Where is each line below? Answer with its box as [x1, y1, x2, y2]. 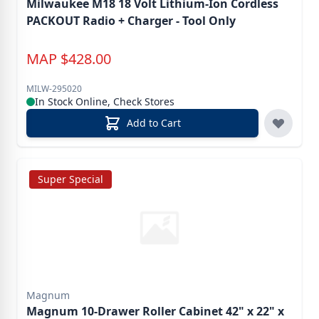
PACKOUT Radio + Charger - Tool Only [176, 13, 236, 29]
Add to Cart [127, 116, 181, 130]
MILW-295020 [26, 83, 82, 95]
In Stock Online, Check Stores [35, 95, 174, 109]
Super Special [38, 172, 103, 187]
